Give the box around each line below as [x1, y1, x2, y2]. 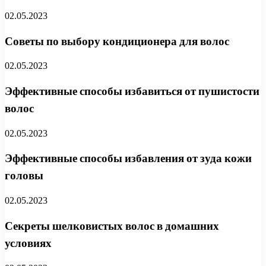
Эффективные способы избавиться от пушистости [5, 83, 259, 99]
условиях [5, 235, 52, 251]
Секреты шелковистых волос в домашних [5, 217, 219, 234]
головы [5, 167, 43, 184]
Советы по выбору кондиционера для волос [5, 33, 229, 49]
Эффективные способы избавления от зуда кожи [5, 150, 252, 167]
